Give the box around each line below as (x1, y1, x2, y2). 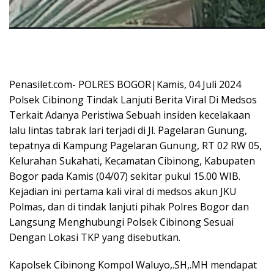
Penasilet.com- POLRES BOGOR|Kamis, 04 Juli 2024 (9, 78, 241, 92)
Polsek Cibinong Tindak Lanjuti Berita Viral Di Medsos (9, 93, 257, 107)
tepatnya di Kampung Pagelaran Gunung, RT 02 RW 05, (9, 139, 262, 153)
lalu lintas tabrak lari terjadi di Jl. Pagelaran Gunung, (9, 124, 247, 138)
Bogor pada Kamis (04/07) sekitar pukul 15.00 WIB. (9, 169, 240, 183)
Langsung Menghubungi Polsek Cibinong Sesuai (9, 215, 234, 229)
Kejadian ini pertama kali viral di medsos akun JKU (9, 185, 237, 199)
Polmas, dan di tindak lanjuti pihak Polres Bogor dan (9, 200, 249, 214)
